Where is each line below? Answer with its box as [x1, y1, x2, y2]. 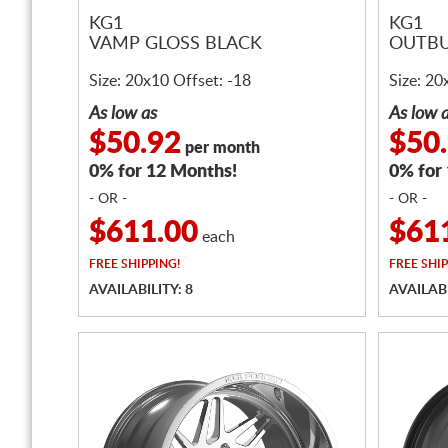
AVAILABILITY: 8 [89, 283, 193, 297]
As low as [89, 105, 157, 123]
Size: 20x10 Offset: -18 [89, 73, 251, 89]
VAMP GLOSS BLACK [89, 35, 262, 54]
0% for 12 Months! [89, 163, 237, 181]
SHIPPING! [118, 258, 180, 270]
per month [181, 140, 260, 156]
